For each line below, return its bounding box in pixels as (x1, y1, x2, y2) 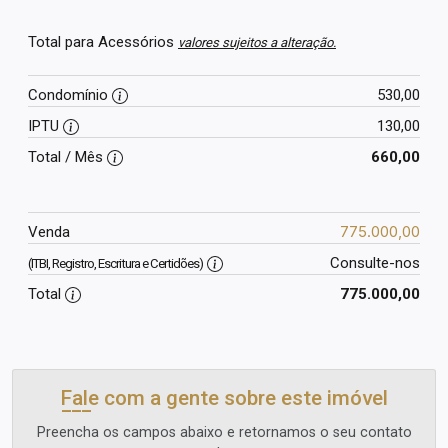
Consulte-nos (329, 254, 420, 272)
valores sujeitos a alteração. (178, 35, 336, 50)
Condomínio (28, 86, 112, 104)
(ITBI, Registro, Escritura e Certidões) (28, 256, 203, 271)
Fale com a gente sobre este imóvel (60, 386, 388, 410)
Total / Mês (28, 148, 107, 166)
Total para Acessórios (28, 33, 178, 51)
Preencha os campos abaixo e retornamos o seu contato (36, 424, 412, 441)
